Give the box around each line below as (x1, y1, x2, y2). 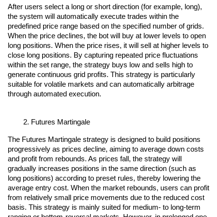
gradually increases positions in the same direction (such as (8, 165, 196, 173)
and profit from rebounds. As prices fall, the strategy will (8, 155, 182, 163)
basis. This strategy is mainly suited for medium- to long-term (8, 203, 201, 212)
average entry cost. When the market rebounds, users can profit (8, 184, 209, 192)
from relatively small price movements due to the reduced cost (8, 194, 204, 202)
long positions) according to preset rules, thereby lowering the (8, 174, 201, 183)
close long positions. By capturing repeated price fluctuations (8, 51, 198, 60)
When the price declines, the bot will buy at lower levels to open (8, 32, 206, 40)
